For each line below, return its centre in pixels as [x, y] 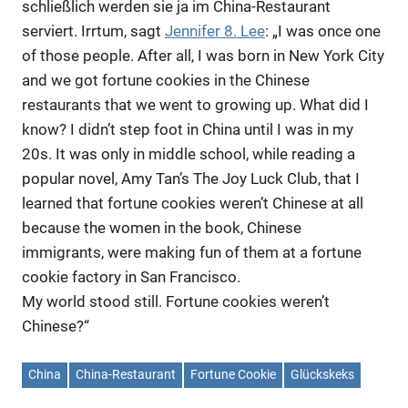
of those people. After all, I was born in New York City [203, 56]
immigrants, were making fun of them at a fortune [192, 252]
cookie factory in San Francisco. [131, 277]
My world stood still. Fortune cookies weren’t [176, 301]
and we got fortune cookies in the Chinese [166, 80]
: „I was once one [323, 31]
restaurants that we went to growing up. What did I [195, 105]
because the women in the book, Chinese [162, 228]
